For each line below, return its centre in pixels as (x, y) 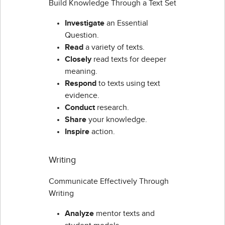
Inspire (78, 132)
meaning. (81, 72)
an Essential (127, 23)
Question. (82, 35)
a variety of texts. (115, 47)
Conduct (81, 108)
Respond (82, 84)
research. (113, 108)
